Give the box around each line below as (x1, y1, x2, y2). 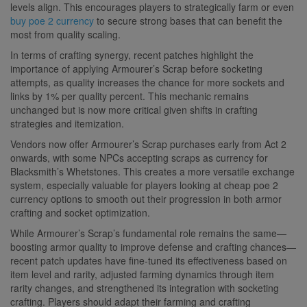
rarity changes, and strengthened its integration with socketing (10, 280, 279, 295)
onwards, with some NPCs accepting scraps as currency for (10, 150, 268, 164)
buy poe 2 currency (10, 13, 94, 27)
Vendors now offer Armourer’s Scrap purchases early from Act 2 (10, 136, 286, 151)
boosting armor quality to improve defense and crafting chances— (10, 239, 296, 254)
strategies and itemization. (10, 116, 124, 130)
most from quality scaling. (10, 27, 121, 41)
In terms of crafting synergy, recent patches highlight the (10, 47, 254, 62)
